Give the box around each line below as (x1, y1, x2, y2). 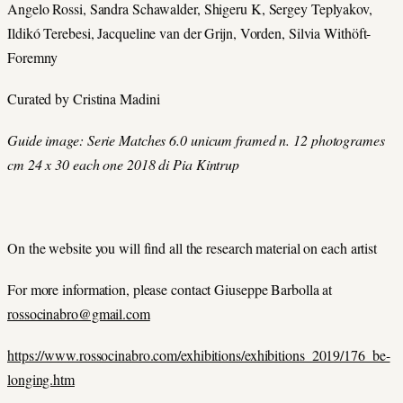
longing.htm (7, 370, 75, 389)
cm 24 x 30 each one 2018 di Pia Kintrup (7, 155, 240, 175)
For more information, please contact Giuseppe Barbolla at (7, 279, 333, 299)
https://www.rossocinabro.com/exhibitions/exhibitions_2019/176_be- (7, 345, 390, 364)
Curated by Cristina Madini (7, 89, 160, 109)
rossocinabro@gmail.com (7, 303, 150, 323)
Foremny (7, 47, 58, 67)
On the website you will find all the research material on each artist (7, 237, 378, 257)
